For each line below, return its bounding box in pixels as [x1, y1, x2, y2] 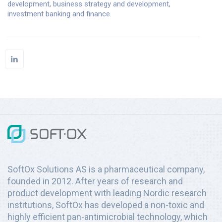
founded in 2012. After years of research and [7, 175, 183, 186]
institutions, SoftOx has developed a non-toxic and [7, 199, 204, 210]
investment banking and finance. [7, 9, 111, 18]
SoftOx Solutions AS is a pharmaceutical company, [7, 164, 205, 174]
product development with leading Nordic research [7, 187, 207, 198]
